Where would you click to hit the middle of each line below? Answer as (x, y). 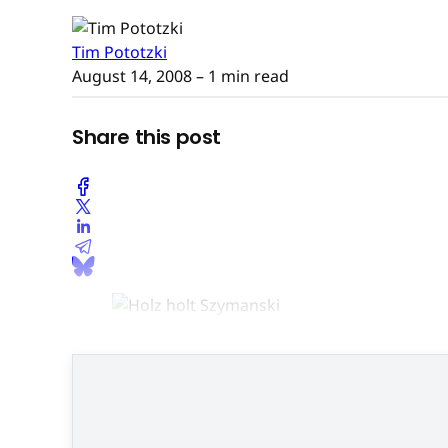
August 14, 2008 (132, 75)
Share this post (146, 137)
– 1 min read (240, 75)
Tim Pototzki (119, 51)
